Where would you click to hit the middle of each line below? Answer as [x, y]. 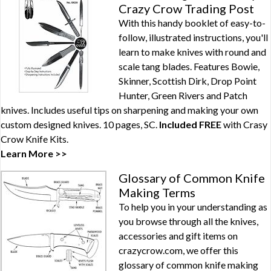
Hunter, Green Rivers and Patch [183, 95]
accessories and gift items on [178, 236]
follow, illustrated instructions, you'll [193, 37]
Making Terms [157, 192]
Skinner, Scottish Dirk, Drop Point [188, 81]
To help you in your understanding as [193, 207]
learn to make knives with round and [192, 52]
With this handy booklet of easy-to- [192, 23]
